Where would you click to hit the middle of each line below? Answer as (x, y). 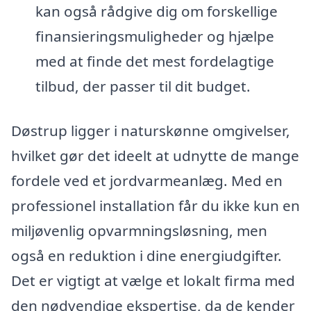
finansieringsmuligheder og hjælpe (154, 36)
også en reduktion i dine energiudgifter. (146, 256)
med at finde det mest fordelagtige (154, 61)
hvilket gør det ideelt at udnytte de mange (155, 156)
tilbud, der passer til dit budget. (143, 86)
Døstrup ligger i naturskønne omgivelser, (151, 131)
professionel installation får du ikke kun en (155, 206)
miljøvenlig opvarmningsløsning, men (139, 231)
